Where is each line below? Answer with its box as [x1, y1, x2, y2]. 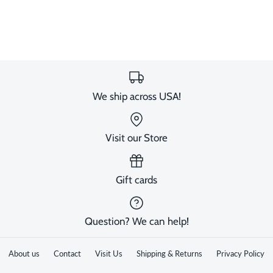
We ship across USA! [92, 90, 181, 102]
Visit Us [95, 249, 122, 259]
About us [9, 249, 40, 259]
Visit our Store [105, 132, 168, 144]
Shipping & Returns [136, 249, 202, 259]
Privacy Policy [216, 249, 264, 259]
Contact [54, 249, 81, 259]
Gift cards [116, 173, 157, 186]
